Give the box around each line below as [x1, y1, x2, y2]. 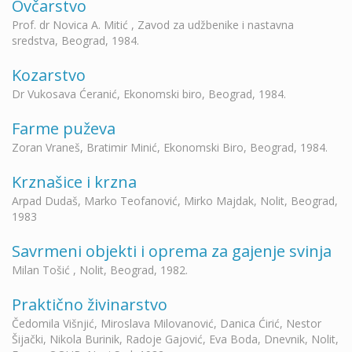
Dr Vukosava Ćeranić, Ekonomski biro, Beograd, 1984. [12, 86, 286, 101]
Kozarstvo [12, 64, 86, 86]
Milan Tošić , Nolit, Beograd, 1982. [12, 262, 188, 277]
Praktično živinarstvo [12, 294, 167, 315]
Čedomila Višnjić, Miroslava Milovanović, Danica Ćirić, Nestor [12, 316, 321, 331]
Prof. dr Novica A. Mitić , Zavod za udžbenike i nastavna [12, 17, 294, 32]
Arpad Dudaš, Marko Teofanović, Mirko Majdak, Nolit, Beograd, [12, 193, 338, 208]
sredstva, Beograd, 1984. [12, 33, 139, 48]
